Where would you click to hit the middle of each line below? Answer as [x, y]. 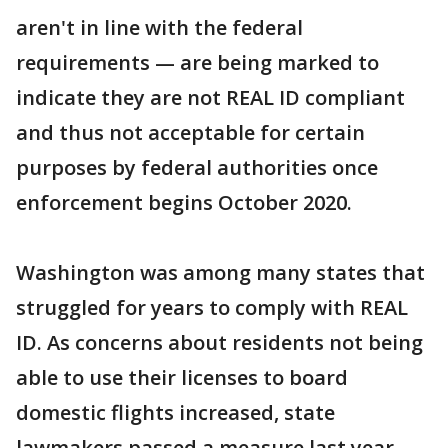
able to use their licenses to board [182, 377]
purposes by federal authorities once [197, 167]
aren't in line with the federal [159, 27]
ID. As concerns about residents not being [219, 342]
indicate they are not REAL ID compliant [210, 97]
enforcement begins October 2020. [184, 202]
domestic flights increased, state [175, 412]
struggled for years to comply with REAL [212, 307]
